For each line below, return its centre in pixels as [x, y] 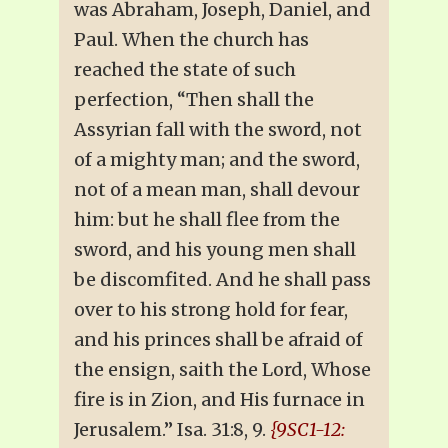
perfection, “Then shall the [194, 99]
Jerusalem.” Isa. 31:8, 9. [172, 429]
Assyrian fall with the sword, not [218, 129]
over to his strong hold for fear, [211, 309]
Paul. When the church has [191, 39]
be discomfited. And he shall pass [222, 279]
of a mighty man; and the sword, [217, 159]
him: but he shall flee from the [207, 219]
